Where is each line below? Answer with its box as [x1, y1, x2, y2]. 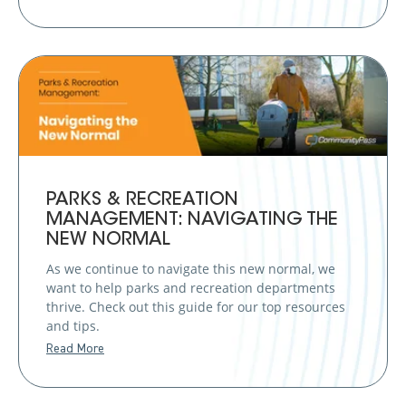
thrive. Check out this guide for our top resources [46, 298, 345, 316]
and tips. [46, 317, 100, 335]
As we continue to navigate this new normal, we [46, 260, 335, 278]
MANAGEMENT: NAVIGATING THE [46, 211, 338, 230]
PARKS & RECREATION [46, 191, 238, 210]
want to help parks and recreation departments [46, 279, 335, 297]
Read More [46, 343, 104, 356]
